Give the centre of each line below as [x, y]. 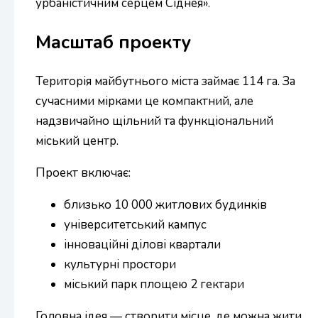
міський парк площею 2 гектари [154, 284]
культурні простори [120, 264]
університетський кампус [135, 224]
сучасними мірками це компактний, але [144, 101]
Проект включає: [83, 172]
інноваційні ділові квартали [142, 244]
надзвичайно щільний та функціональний [154, 121]
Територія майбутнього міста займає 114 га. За [165, 81]
